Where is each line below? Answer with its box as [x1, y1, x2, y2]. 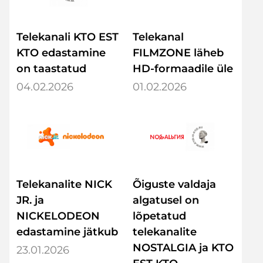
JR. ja [16, 193, 44, 207]
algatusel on [133, 193, 199, 207]
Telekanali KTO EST [16, 31, 119, 44]
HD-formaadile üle [133, 62, 233, 76]
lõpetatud [133, 209, 186, 222]
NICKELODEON [16, 209, 100, 222]
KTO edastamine [16, 46, 106, 60]
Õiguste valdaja [133, 177, 216, 191]
